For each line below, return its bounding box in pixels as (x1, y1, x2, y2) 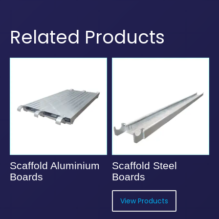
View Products (120, 196, 168, 206)
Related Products (10, 24, 165, 50)
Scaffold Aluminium (10, 160, 100, 172)
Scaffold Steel (112, 160, 177, 172)
